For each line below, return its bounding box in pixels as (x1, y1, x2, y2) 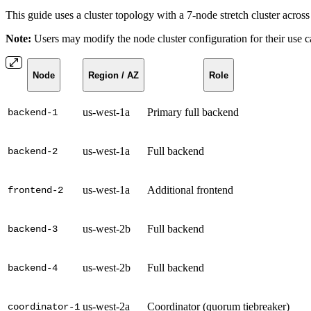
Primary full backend (147, 106, 239, 119)
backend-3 (8, 224, 58, 235)
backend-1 (8, 107, 58, 119)
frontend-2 (8, 185, 63, 196)
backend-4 (8, 262, 58, 274)
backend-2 (8, 146, 58, 158)
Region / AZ (88, 69, 139, 81)
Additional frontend (147, 184, 233, 196)
